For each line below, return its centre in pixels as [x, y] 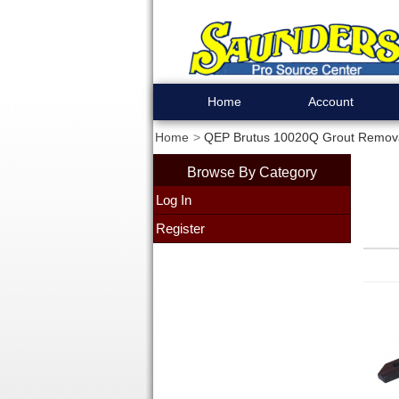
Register [180, 228]
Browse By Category [252, 172]
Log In [173, 200]
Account [331, 102]
